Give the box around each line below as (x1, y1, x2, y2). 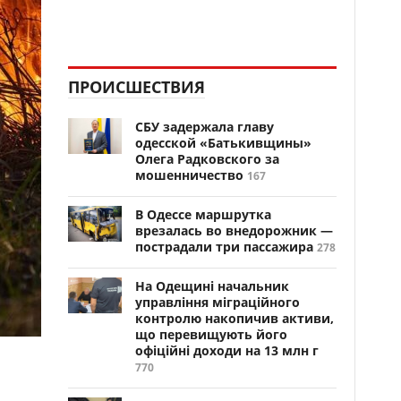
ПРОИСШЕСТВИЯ (68, 76, 205, 98)
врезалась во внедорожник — (135, 222, 333, 239)
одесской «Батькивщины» (135, 134, 311, 151)
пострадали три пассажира (135, 238, 313, 255)
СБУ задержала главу (135, 118, 274, 135)
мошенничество (135, 166, 243, 183)
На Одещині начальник (135, 277, 289, 294)
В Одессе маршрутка (135, 206, 271, 223)
